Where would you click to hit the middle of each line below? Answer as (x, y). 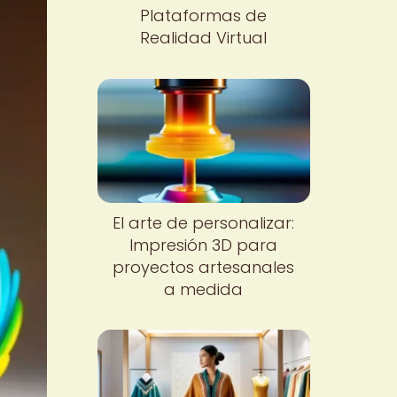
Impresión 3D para (204, 245)
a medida (204, 289)
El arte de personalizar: (204, 222)
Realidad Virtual (204, 38)
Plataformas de (204, 16)
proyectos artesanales (204, 267)
